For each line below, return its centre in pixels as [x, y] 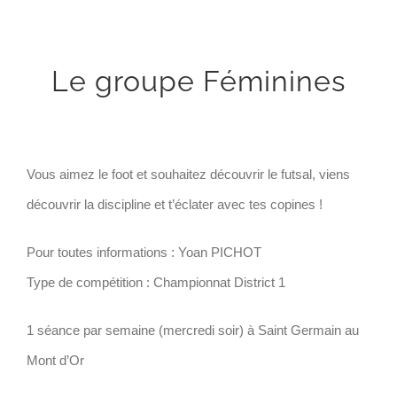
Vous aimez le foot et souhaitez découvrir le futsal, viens [188, 174]
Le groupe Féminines [198, 81]
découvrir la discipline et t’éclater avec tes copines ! [175, 204]
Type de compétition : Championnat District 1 [156, 282]
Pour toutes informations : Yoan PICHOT [144, 252]
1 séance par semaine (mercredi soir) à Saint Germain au [193, 330]
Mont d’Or [55, 360]
